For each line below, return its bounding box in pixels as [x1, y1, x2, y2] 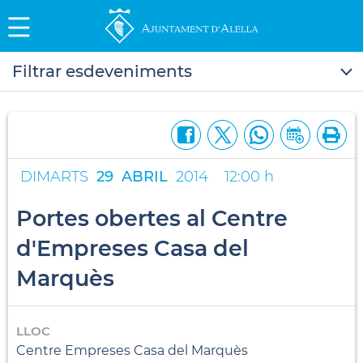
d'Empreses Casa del [16, 234, 249, 262]
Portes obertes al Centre [16, 204, 288, 232]
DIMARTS [20, 167, 88, 186]
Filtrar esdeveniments [12, 61, 192, 81]
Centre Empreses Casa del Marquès [16, 342, 248, 358]
